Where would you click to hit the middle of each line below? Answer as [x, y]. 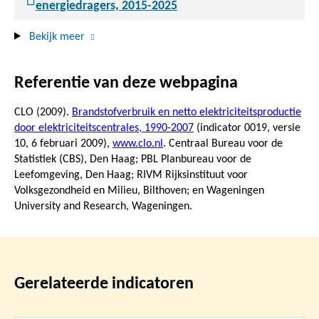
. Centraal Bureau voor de [223, 143]
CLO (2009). [43, 112]
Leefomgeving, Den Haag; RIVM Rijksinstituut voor [131, 175]
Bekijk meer [57, 37]
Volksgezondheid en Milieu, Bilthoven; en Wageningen [139, 190]
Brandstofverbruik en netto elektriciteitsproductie [187, 112]
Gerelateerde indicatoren [104, 284]
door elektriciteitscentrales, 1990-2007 [104, 128]
